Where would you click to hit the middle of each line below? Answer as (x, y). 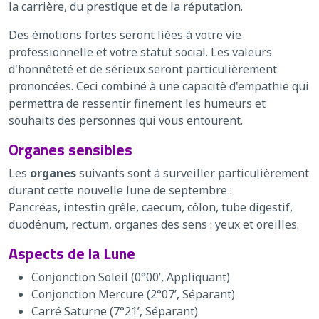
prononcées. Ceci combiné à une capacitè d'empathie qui (159, 86)
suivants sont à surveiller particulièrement (193, 173)
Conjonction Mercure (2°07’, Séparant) (133, 294)
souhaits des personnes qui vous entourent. (126, 120)
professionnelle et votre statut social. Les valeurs (140, 52)
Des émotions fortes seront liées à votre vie (125, 35)
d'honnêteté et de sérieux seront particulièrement (143, 69)
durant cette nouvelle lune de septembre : (120, 190)
